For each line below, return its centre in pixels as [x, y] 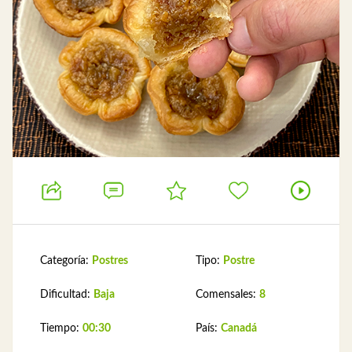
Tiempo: [61, 328]
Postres [110, 261]
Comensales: [227, 295]
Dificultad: [67, 295]
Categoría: [66, 261]
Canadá [239, 328]
